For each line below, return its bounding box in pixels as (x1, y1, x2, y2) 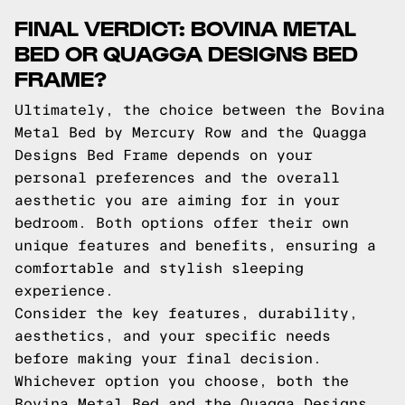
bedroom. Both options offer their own (14, 215, 349, 231)
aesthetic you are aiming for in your (14, 193, 340, 208)
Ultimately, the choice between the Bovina (14, 102, 385, 118)
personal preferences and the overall (14, 170, 340, 185)
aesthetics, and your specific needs (14, 328, 331, 344)
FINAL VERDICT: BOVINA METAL (14, 14, 356, 40)
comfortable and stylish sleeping (14, 260, 304, 276)
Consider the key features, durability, (14, 306, 358, 321)
